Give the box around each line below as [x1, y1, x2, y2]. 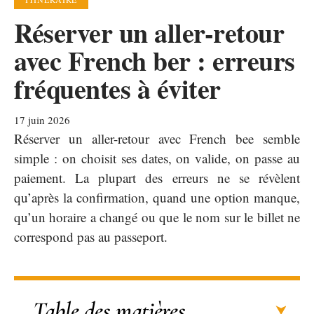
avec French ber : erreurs [14, 41, 295, 80]
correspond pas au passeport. [14, 227, 168, 245]
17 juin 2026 [14, 112, 70, 127]
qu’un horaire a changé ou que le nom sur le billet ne [14, 207, 300, 226]
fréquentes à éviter [14, 69, 221, 108]
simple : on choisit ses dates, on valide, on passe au [14, 149, 300, 167]
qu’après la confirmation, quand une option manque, [14, 188, 300, 206]
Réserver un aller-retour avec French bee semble [14, 129, 300, 147]
